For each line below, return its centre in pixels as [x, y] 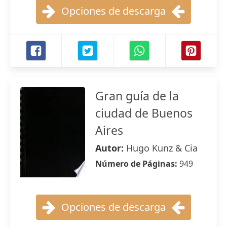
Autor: [111, 148]
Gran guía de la [137, 96]
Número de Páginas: [137, 164]
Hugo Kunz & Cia [162, 148]
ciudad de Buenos [144, 113]
